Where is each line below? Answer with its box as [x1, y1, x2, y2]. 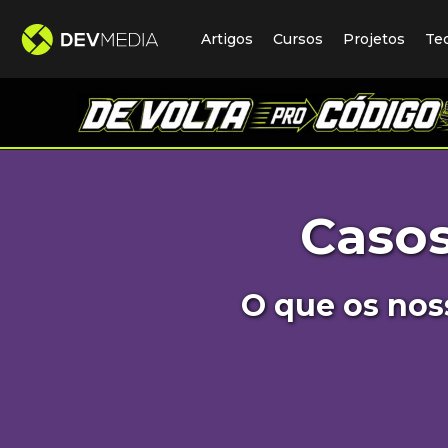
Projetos [343, 30, 405, 48]
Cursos [273, 30, 323, 48]
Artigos [201, 30, 253, 48]
